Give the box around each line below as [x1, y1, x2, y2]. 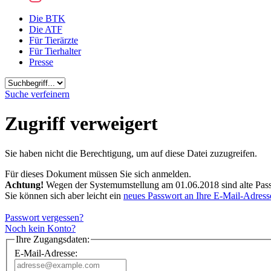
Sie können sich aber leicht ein [5, 190, 123, 201]
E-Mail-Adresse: [15, 248, 77, 259]
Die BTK [29, 13, 65, 24]
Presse [29, 57, 53, 67]
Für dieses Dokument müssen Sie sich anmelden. [5, 168, 191, 179]
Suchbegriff [4, 77, 49, 87]
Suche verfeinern [5, 89, 70, 99]
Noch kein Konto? [5, 223, 76, 233]
